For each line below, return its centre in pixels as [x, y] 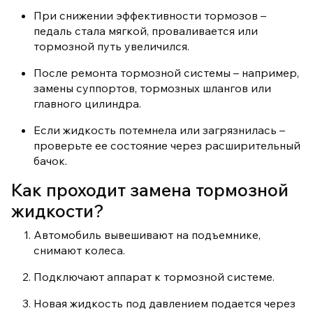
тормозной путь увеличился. [111, 46]
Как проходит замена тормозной [150, 190]
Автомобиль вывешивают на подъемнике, [147, 235]
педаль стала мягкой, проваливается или [146, 31]
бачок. [50, 161]
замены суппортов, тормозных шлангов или [152, 88]
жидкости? [58, 211]
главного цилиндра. [87, 104]
